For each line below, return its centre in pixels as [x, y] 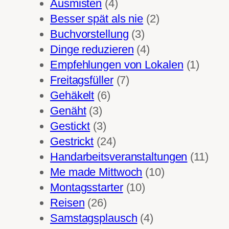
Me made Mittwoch [96, 172]
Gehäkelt [72, 95]
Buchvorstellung [89, 34]
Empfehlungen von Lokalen [117, 64]
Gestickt [70, 126]
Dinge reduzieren [92, 49]
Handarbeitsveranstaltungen [119, 156]
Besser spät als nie [97, 18]
